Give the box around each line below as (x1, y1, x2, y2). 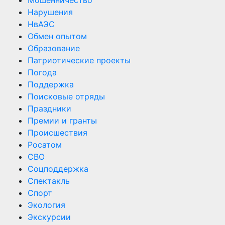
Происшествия (28, 127, 87, 138)
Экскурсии (28, 211, 71, 222)
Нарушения (28, 7, 73, 17)
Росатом (28, 139, 62, 150)
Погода (28, 67, 57, 77)
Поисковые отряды (28, 91, 105, 101)
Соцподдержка (28, 163, 88, 174)
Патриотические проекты (28, 55, 131, 65)
